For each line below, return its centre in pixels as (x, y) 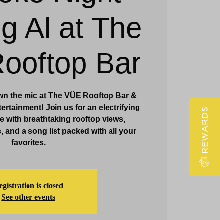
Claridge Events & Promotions (65, 20)
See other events (28, 197)
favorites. (28, 143)
